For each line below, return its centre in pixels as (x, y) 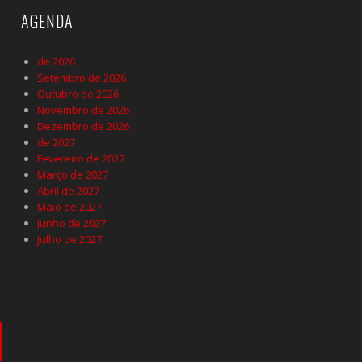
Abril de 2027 (68, 190)
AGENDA (47, 21)
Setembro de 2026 (82, 77)
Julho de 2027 (69, 239)
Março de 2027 (73, 174)
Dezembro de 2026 (83, 126)
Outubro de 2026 (78, 93)
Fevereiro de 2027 (81, 158)
